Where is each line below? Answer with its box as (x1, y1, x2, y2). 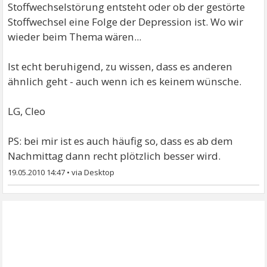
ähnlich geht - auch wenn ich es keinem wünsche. (8, 74, 242, 88)
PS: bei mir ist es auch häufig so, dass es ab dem (8, 133, 233, 148)
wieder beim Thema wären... (8, 29, 142, 44)
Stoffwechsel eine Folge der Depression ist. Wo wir (8, 14, 244, 29)
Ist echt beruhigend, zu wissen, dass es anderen (8, 59, 233, 73)
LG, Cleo (8, 104, 46, 118)
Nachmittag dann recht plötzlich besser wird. (8, 148, 221, 163)
